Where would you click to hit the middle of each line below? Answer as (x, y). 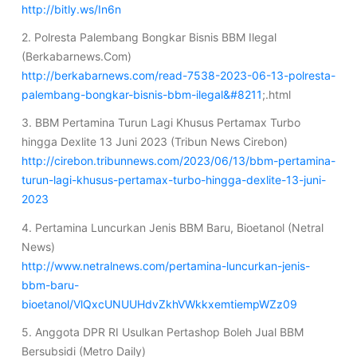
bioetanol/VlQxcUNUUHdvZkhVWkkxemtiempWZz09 (159, 304)
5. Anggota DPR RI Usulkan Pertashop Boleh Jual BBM (162, 331)
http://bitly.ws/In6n (71, 9)
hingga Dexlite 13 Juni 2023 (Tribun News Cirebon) (154, 142)
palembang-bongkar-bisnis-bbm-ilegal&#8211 (141, 95)
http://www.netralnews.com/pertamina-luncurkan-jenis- (165, 265)
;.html (276, 95)
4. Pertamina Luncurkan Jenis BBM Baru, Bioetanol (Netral (172, 227)
